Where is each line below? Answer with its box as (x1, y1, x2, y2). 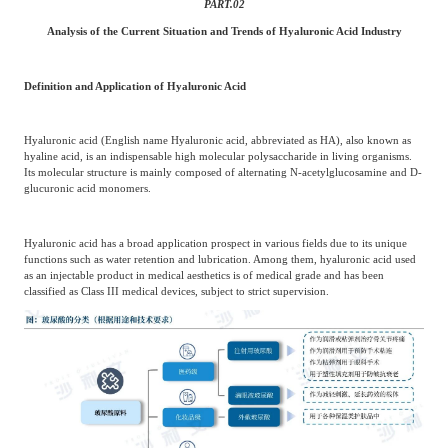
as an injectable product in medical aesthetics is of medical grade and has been (23, 268, 384, 281)
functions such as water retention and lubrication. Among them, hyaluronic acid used (23, 252, 416, 265)
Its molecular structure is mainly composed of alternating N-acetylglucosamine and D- (23, 166, 422, 179)
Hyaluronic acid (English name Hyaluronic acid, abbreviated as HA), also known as (23, 134, 411, 147)
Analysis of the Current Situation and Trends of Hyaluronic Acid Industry (46, 25, 402, 38)
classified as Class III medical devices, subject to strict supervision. (23, 284, 329, 297)
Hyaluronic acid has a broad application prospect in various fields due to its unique (23, 236, 407, 249)
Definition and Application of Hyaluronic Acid (23, 79, 246, 92)
